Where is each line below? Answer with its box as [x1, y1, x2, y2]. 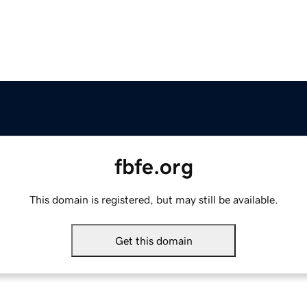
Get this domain [114, 235, 193, 247]
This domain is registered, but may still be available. [29, 194, 278, 206]
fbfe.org [114, 156, 193, 178]
